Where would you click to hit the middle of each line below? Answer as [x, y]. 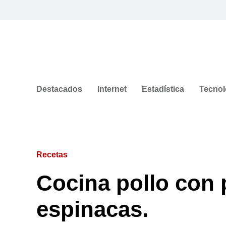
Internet [112, 89]
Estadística [163, 89]
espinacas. [92, 209]
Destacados [59, 89]
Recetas [52, 154]
